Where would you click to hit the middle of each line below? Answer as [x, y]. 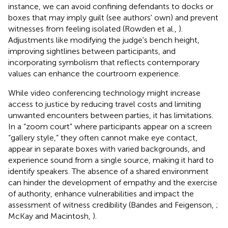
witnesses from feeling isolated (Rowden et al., [93, 28]
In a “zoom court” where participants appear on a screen [110, 126]
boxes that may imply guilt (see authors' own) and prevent [113, 17]
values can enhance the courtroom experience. [94, 73]
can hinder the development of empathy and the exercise [113, 182]
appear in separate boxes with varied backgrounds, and [107, 149]
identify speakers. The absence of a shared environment [108, 171]
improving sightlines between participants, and [92, 51]
